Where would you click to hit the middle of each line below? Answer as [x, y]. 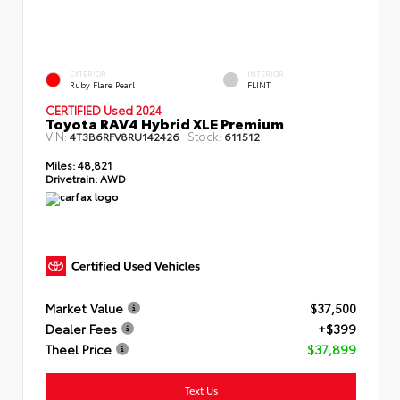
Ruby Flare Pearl [102, 84]
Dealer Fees [81, 329]
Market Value [84, 308]
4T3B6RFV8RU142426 [125, 136]
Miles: [60, 164]
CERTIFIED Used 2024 [104, 109]
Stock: [204, 135]
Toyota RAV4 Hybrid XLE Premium [165, 122]
